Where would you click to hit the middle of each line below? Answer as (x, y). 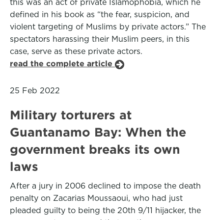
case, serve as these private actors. (76, 51)
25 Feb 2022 (35, 91)
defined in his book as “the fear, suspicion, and (100, 14)
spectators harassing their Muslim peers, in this (100, 39)
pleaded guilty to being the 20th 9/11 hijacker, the (105, 210)
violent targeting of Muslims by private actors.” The (108, 27)
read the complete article (62, 64)
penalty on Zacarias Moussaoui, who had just (96, 198)
